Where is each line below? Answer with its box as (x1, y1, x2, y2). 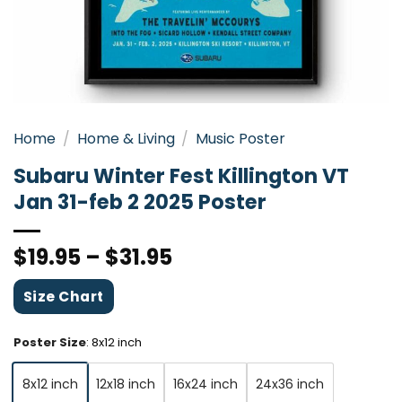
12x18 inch (96, 374, 155, 393)
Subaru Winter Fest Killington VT (13, 161, 349, 190)
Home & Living (76, 127, 175, 149)
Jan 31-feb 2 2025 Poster (13, 187, 267, 216)
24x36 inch (256, 374, 324, 393)
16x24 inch (173, 374, 238, 393)
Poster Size (13, 333, 86, 351)
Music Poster (196, 127, 286, 149)
